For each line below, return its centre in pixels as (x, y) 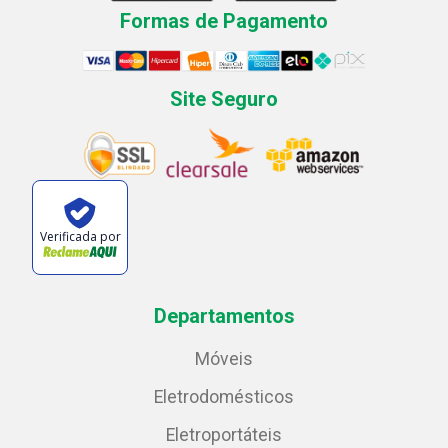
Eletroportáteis (224, 435)
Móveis (224, 359)
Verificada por (80, 236)
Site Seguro (224, 99)
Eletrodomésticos (224, 397)
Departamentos (224, 316)
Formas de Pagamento (224, 21)
